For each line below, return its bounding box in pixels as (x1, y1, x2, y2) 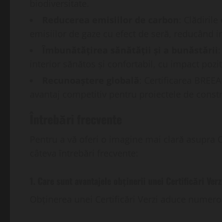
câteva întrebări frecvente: (30, 147, 138, 160)
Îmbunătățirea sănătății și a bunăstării (42, 44, 218, 56)
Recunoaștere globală (42, 74, 139, 87)
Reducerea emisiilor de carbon (42, 14, 179, 26)
